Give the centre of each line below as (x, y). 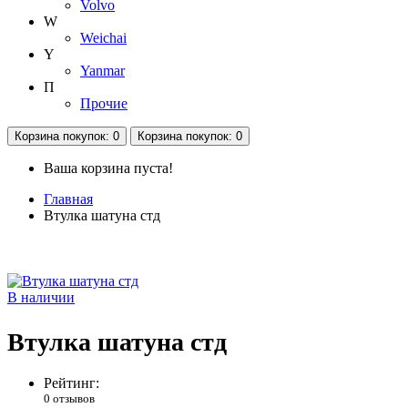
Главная (68, 199)
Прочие (104, 104)
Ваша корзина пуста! (108, 168)
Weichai (103, 38)
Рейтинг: (71, 382)
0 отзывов (69, 398)
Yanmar (102, 71)
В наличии (41, 298)
